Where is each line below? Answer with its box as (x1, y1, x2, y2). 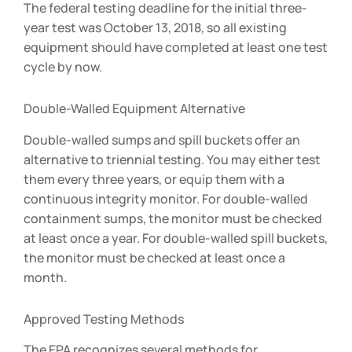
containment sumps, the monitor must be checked (24, 209, 322, 227)
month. (24, 268, 67, 286)
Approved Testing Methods (24, 310, 184, 328)
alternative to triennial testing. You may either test (24, 150, 321, 168)
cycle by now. (24, 57, 102, 75)
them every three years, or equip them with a (24, 170, 284, 188)
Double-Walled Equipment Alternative (24, 99, 245, 117)
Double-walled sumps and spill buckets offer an (24, 130, 300, 148)
